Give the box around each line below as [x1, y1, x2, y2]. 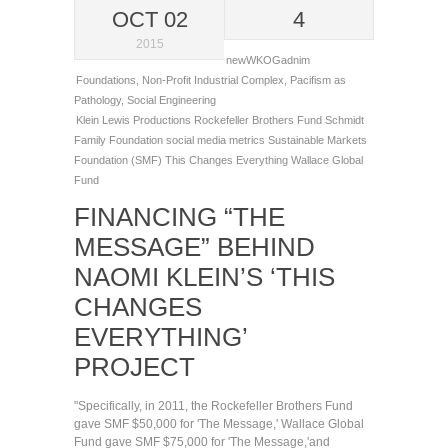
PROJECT [74, 352, 195, 382]
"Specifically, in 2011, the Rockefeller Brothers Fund [74, 399, 353, 413]
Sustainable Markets [268, 134, 367, 146]
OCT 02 [111, 7, 188, 32]
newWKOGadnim [226, 54, 310, 66]
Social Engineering [127, 94, 216, 106]
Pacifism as [290, 74, 346, 86]
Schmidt [325, 114, 364, 126]
